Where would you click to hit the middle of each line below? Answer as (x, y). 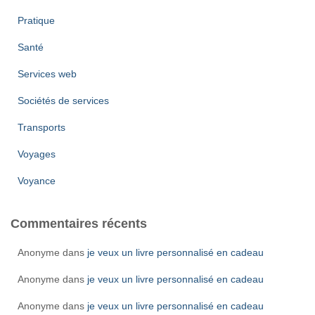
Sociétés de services (63, 101)
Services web (47, 74)
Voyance (37, 181)
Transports (41, 127)
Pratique (36, 20)
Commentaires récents (79, 224)
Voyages (37, 154)
